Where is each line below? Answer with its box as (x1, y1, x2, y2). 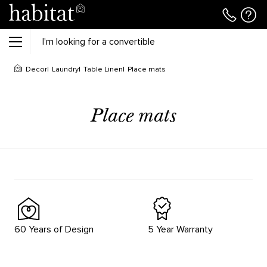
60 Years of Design (14, 223, 94, 235)
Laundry (52, 65, 79, 74)
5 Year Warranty (148, 223, 213, 235)
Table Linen (83, 65, 123, 74)
